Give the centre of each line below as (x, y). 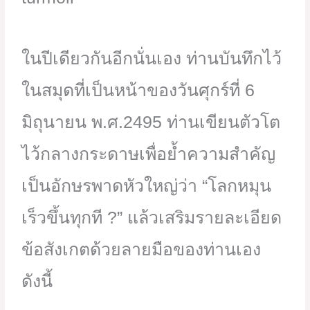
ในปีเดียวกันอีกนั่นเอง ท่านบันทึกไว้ (152, 58)
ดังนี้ (37, 281)
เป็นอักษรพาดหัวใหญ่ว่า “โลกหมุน (147, 185)
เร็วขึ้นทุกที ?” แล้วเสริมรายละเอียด (152, 217)
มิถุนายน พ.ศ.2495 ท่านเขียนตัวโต (151, 121)
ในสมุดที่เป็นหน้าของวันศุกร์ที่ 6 (138, 90)
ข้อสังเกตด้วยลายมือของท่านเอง (142, 249)
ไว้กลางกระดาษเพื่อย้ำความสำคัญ (149, 153)
